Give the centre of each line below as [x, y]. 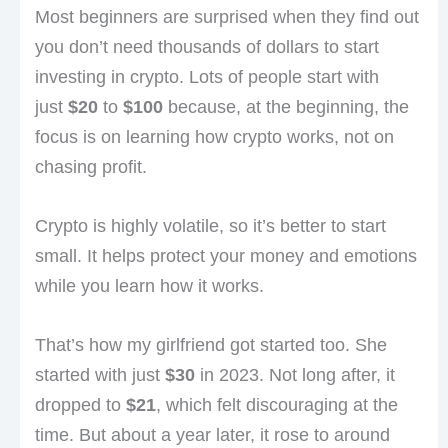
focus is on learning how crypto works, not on [214, 137]
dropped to [80, 405]
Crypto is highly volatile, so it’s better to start [210, 226]
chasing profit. [90, 167]
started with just [99, 375]
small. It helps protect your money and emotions [225, 256]
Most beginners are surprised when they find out [226, 17]
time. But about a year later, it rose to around [212, 435]
